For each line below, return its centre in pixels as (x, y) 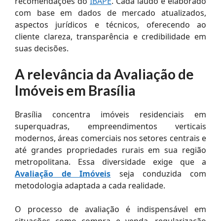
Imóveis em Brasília (75, 90)
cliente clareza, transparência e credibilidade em (110, 36)
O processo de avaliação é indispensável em (110, 209)
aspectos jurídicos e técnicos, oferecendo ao (110, 24)
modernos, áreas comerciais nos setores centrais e (110, 138)
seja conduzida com (159, 173)
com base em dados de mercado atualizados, (110, 13)
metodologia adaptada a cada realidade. (90, 185)
